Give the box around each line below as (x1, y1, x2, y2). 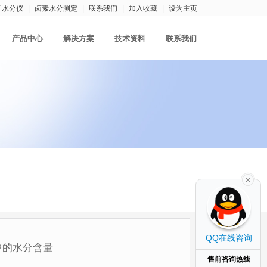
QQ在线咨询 (206, 233, 252, 243)
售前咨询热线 (207, 255, 250, 263)
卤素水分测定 (35, 4, 77, 13)
